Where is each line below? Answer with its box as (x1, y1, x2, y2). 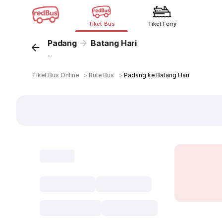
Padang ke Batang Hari (124, 71, 190, 79)
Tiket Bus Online (32, 71, 79, 79)
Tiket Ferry (147, 20, 177, 27)
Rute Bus (89, 71, 114, 79)
